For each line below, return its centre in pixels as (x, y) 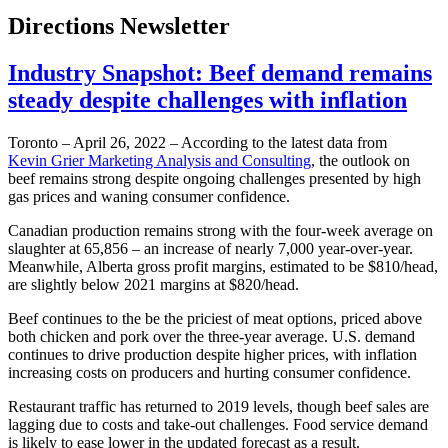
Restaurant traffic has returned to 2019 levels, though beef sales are (218, 407)
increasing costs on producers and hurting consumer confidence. (209, 373)
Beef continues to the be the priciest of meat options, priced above (215, 319)
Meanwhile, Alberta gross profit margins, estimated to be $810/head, (223, 267)
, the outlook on (360, 161)
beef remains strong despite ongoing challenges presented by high (214, 179)
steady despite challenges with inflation (207, 100)
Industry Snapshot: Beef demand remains (220, 73)
